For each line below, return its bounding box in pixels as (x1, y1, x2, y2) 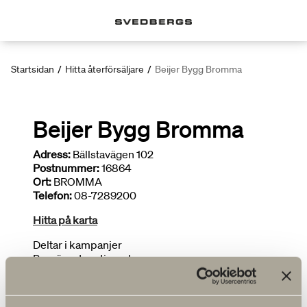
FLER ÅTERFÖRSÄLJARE (44, 284, 149, 296)
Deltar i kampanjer (33, 238, 122, 251)
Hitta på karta (33, 213, 97, 227)
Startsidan (11, 63, 54, 75)
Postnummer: (33, 161, 99, 175)
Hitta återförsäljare (65, 63, 144, 75)
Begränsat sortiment (33, 251, 132, 265)
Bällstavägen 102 (71, 147, 153, 161)
